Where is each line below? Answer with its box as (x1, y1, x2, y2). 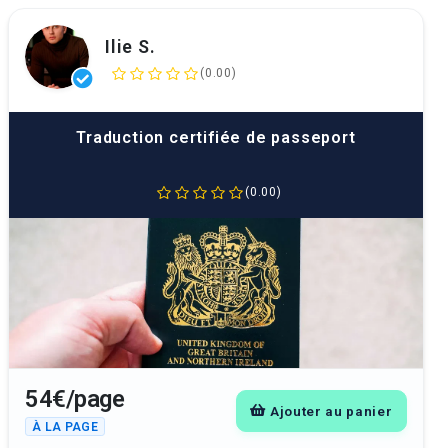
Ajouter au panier (269, 402, 393, 419)
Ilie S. (105, 35, 156, 57)
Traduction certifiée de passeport (76, 127, 356, 147)
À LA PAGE (32, 419, 99, 434)
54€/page (25, 385, 124, 414)
